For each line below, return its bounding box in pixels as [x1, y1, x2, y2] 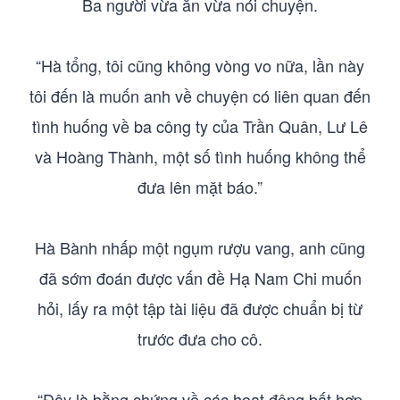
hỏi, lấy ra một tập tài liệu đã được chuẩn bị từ [37, 296, 362, 320]
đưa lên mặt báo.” [137, 175, 262, 198]
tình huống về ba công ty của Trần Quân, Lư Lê [32, 114, 368, 137]
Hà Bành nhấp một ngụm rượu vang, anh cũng [35, 236, 365, 259]
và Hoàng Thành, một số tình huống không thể [34, 145, 366, 168]
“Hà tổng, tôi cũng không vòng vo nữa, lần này [36, 54, 364, 77]
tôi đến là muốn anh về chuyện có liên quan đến [29, 84, 371, 107]
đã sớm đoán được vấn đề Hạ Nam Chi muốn [38, 266, 362, 289]
